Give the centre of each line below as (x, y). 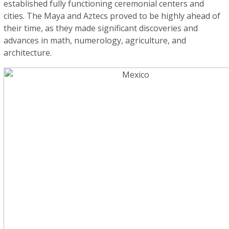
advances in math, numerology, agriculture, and (95, 40)
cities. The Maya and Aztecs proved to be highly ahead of (112, 16)
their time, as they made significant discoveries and (101, 28)
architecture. (29, 53)
